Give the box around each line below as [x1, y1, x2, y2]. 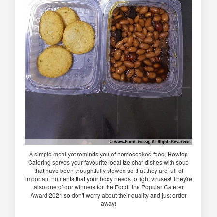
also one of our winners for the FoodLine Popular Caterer [33, 183, 184, 191]
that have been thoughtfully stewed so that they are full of [34, 166, 183, 175]
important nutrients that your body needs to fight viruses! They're [25, 174, 192, 183]
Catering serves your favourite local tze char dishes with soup [28, 158, 189, 167]
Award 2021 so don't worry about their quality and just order [31, 191, 186, 200]
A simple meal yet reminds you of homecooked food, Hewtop [29, 150, 188, 158]
